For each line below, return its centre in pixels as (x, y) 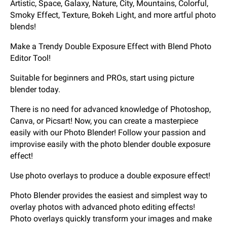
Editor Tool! (30, 58)
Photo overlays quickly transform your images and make (111, 219)
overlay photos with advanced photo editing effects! (103, 207)
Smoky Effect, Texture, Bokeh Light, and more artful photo (113, 15)
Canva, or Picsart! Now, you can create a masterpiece (104, 121)
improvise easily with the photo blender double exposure (110, 144)
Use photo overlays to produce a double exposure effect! (110, 176)
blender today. (35, 90)
